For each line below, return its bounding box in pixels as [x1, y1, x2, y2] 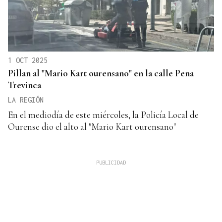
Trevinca [8, 79, 41, 91]
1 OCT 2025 [8, 55, 48, 64]
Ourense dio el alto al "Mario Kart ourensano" [8, 120, 176, 132]
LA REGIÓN [8, 95, 44, 104]
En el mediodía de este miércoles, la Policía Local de [8, 109, 199, 120]
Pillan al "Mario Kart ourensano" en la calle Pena [8, 67, 194, 79]
